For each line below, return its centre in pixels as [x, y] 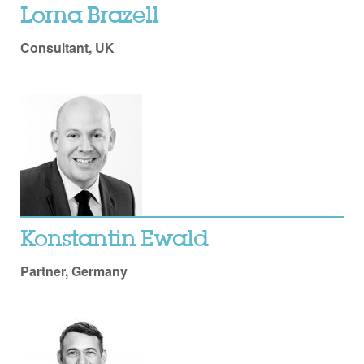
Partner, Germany [74, 271]
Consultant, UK [67, 47]
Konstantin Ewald [114, 241]
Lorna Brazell [89, 17]
